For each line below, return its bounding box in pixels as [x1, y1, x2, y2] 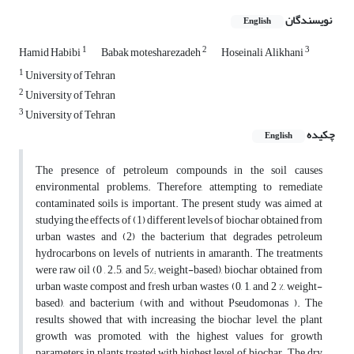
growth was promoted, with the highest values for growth [36, 326, 322, 348]
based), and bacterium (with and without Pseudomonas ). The [36, 292, 322, 314]
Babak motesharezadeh [101, 42, 202, 64]
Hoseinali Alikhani [221, 42, 305, 64]
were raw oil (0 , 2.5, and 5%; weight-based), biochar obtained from [36, 259, 322, 281]
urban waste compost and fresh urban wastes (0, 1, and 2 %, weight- [36, 276, 322, 298]
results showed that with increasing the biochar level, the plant [36, 309, 322, 331]
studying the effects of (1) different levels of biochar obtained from [36, 209, 322, 232]
